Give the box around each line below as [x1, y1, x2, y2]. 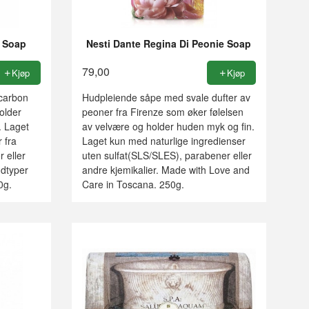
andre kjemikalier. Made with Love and [81, 163, 250, 177]
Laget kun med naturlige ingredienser [81, 134, 246, 148]
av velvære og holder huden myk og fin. [81, 119, 255, 134]
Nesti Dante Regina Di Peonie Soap [86, 36, 252, 50]
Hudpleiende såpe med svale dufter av [81, 90, 250, 105]
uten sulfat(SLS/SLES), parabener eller [81, 148, 252, 163]
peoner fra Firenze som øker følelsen [81, 105, 243, 119]
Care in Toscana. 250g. [81, 177, 184, 192]
